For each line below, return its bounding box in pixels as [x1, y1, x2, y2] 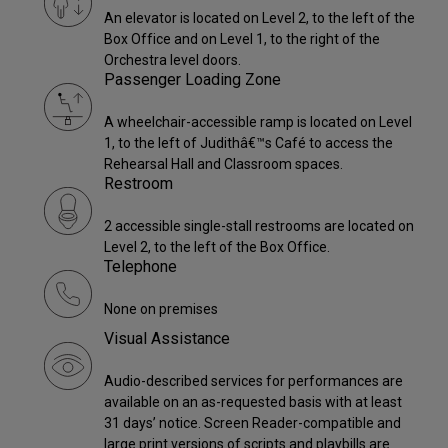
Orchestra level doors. [104, 52, 241, 69]
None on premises [104, 301, 218, 318]
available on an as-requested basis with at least [104, 394, 402, 411]
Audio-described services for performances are [104, 373, 403, 390]
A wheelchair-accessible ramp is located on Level [104, 114, 412, 131]
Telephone [104, 257, 177, 277]
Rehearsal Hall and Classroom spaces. [104, 156, 343, 173]
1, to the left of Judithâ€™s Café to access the [104, 135, 393, 152]
